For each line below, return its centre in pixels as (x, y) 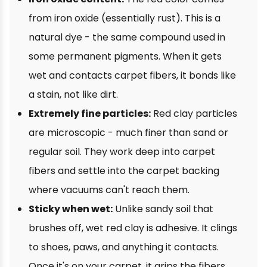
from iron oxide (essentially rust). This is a (125, 18)
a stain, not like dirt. (73, 94)
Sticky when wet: (71, 209)
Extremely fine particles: (90, 114)
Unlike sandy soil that (163, 209)
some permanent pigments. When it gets (125, 56)
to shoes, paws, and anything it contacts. (124, 247)
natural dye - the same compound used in (127, 37)
